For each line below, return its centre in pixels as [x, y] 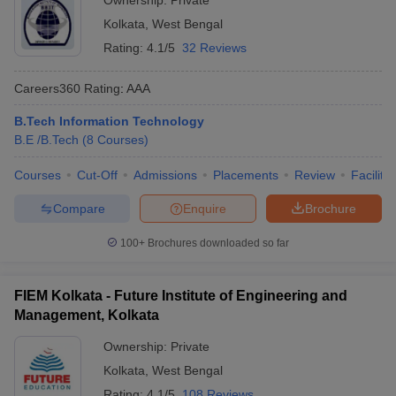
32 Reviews [214, 48]
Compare [79, 208]
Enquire [205, 208]
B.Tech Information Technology [109, 121]
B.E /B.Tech [46, 140]
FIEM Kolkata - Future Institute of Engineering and [181, 296]
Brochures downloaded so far [217, 243]
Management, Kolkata [87, 315]
